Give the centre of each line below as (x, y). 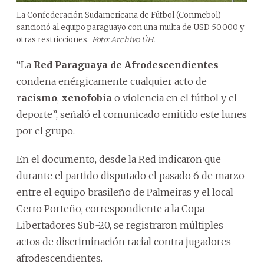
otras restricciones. (53, 39)
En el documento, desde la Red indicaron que (119, 159)
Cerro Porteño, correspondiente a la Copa (110, 208)
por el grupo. (46, 131)
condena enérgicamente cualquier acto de (112, 81)
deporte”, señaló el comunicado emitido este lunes (132, 114)
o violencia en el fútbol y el (174, 98)
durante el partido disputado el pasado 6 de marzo (131, 175)
